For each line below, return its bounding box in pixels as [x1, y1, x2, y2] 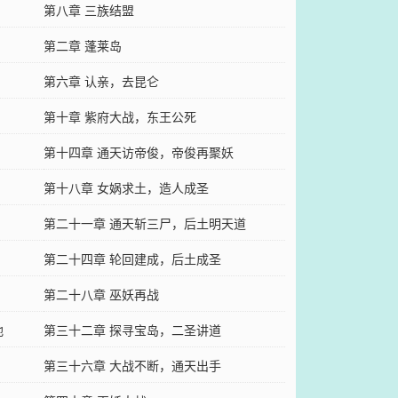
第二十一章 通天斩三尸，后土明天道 [43, 214, 246, 232]
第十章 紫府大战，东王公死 [43, 107, 196, 125]
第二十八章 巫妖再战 [43, 285, 159, 303]
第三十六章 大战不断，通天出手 [43, 356, 221, 374]
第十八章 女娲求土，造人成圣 [43, 179, 209, 196]
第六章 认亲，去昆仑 [43, 72, 159, 90]
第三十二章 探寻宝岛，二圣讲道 [43, 321, 221, 338]
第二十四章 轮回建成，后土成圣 [43, 250, 221, 267]
